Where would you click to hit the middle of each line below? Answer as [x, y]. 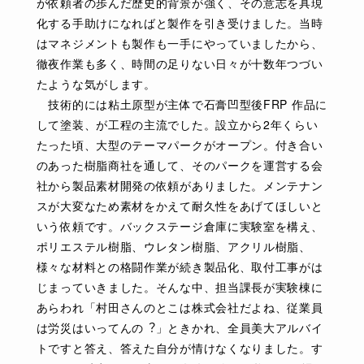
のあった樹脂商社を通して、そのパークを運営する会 [180, 165]
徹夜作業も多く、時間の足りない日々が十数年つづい [180, 63]
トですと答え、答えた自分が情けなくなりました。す [180, 348]
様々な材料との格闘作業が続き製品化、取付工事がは [180, 266]
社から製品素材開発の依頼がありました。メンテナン [180, 185]
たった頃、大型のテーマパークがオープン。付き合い [180, 145]
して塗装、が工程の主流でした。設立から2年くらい [177, 124]
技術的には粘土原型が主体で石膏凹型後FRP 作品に [182, 104]
